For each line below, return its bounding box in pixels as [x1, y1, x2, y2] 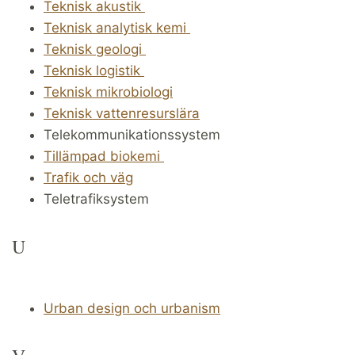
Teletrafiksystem [44, 190, 149, 207]
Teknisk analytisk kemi [44, 19, 190, 36]
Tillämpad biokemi [44, 147, 164, 164]
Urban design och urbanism [44, 300, 220, 316]
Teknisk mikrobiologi [44, 83, 173, 100]
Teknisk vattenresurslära [44, 105, 200, 121]
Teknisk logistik [44, 62, 144, 78]
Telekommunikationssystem [44, 126, 220, 143]
